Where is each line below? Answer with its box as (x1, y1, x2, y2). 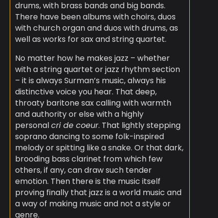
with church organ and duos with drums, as (15, 22, 178, 34)
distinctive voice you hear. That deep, (15, 86, 157, 98)
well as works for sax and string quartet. (15, 34, 166, 45)
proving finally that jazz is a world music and (15, 187, 182, 199)
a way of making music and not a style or (15, 198, 171, 210)
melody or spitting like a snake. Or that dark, (15, 142, 183, 154)
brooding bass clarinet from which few (15, 153, 163, 165)
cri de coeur (51, 120, 98, 131)
